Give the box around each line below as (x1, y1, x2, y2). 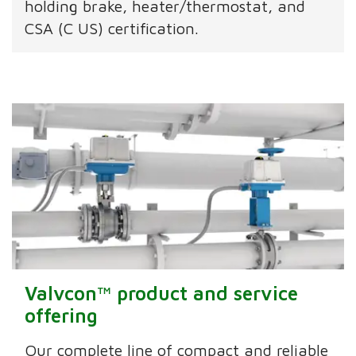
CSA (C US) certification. (25, 19, 199, 38)
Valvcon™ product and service (25, 282, 299, 305)
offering (25, 304, 99, 327)
